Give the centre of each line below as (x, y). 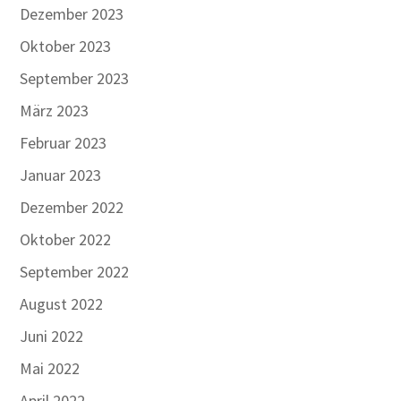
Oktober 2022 (66, 239)
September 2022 (75, 272)
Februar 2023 (64, 143)
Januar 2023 (61, 175)
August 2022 (62, 304)
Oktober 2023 (66, 46)
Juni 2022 (52, 336)
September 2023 (75, 78)
